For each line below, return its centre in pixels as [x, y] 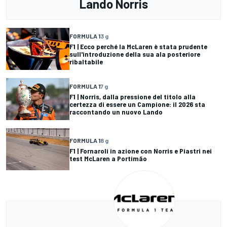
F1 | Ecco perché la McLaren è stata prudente [138, 47]
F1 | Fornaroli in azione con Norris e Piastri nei [141, 150]
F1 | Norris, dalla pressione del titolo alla [133, 97]
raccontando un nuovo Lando [116, 112]
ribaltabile [86, 62]
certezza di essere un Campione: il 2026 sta [137, 104]
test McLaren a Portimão [108, 158]
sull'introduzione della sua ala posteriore [135, 54]
